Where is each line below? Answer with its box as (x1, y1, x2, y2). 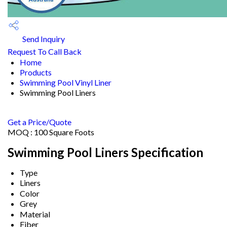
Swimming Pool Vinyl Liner (20, 78, 111, 87)
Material (20, 209, 50, 219)
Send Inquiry (21, 34, 65, 44)
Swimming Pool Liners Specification (8, 144, 203, 160)
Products (20, 67, 52, 77)
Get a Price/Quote (8, 117, 71, 127)
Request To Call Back (8, 47, 82, 56)
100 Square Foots (34, 127, 94, 137)
